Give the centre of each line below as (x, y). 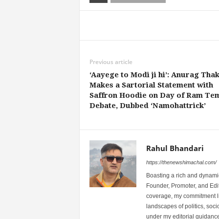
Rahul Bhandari (175, 148)
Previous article (111, 62)
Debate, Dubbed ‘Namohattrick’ (147, 105)
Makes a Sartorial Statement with (151, 85)
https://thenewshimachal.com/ (181, 162)
